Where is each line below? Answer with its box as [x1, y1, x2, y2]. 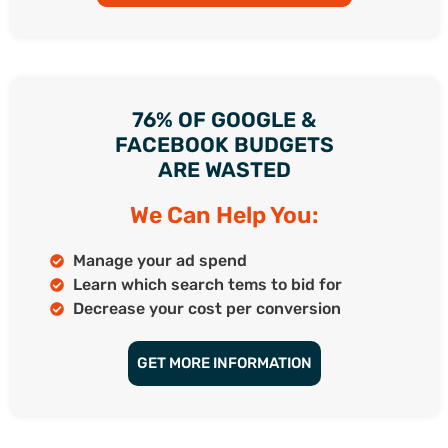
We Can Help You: [129, 200, 319, 229]
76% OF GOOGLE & [132, 106, 316, 132]
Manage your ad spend [72, 250, 247, 270]
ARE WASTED [157, 156, 291, 182]
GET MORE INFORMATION [136, 353, 312, 372]
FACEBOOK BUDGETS [114, 131, 334, 157]
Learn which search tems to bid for [72, 274, 342, 294]
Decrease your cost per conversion [72, 298, 341, 318]
